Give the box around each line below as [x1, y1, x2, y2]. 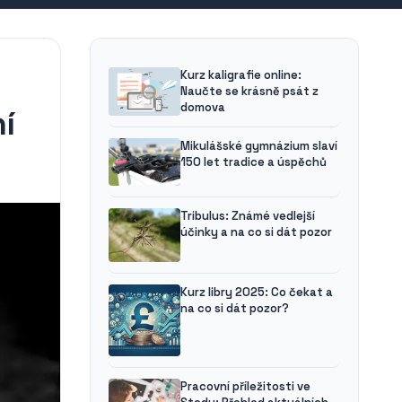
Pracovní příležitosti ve [180, 379, 310, 395]
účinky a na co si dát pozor [180, 224, 332, 240]
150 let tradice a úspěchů [180, 154, 327, 170]
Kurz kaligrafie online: [180, 67, 301, 83]
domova [180, 100, 225, 115]
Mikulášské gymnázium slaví [180, 138, 337, 153]
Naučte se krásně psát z [180, 83, 319, 99]
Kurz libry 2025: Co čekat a [180, 284, 333, 301]
